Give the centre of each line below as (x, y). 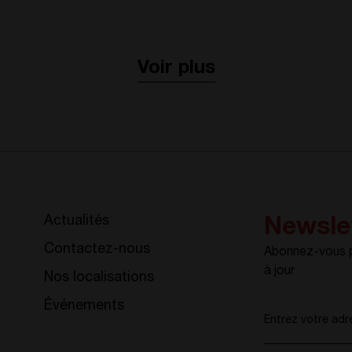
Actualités (77, 221)
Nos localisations (99, 278)
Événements (84, 306)
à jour (280, 271)
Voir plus (176, 70)
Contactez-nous (97, 249)
